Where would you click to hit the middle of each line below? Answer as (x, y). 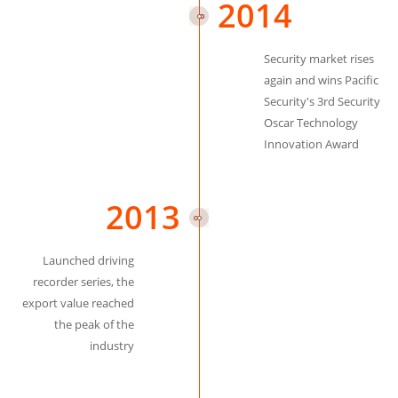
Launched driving (88, 260)
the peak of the (94, 324)
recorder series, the (83, 282)
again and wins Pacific (322, 80)
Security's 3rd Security (322, 101)
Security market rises (319, 59)
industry (111, 346)
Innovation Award (312, 144)
